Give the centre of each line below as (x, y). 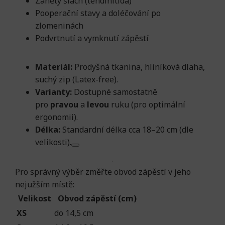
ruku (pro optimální (147, 104)
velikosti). (53, 142)
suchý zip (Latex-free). (77, 79)
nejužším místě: (45, 184)
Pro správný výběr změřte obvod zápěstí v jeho (103, 172)
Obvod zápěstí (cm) (97, 198)
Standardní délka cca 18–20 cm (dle (127, 130)
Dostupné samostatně (115, 92)
